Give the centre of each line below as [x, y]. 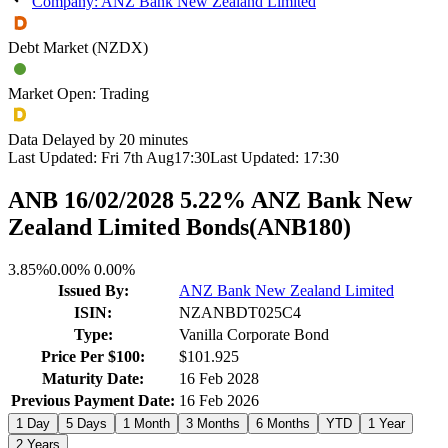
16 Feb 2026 [219, 400]
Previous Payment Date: [93, 400]
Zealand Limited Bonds [128, 226]
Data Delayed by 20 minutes [98, 139]
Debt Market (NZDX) [78, 47]
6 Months [283, 423]
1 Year [386, 423]
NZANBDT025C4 [240, 312]
